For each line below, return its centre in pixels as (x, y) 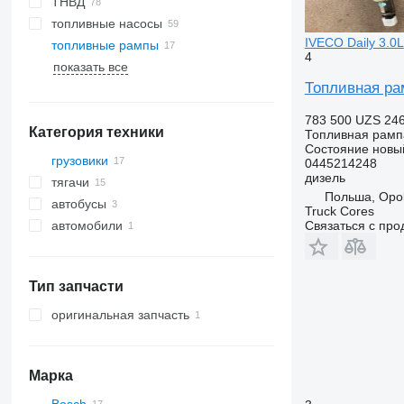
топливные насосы (106, 23)
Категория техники (96, 132)
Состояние (336, 148)
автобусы (78, 204)
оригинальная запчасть (120, 315)
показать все (90, 67)
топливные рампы (105, 45)
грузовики (79, 161)
